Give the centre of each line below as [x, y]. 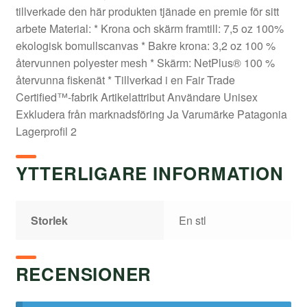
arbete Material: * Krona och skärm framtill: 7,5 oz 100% [149, 28]
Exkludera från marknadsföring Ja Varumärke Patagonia [151, 114]
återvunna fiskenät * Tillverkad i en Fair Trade [125, 79]
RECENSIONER [84, 273]
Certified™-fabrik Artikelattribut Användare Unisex [136, 97]
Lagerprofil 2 [46, 131]
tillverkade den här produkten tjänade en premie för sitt [147, 11]
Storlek [50, 221]
